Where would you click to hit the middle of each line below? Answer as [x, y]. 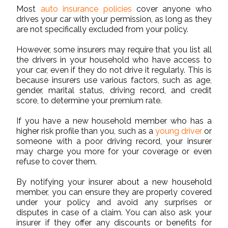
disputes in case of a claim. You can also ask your [114, 213]
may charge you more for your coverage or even [114, 152]
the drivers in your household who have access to [114, 60]
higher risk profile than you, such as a [86, 131]
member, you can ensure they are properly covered [114, 192]
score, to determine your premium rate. [89, 101]
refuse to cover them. [57, 162]
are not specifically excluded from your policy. [103, 30]
